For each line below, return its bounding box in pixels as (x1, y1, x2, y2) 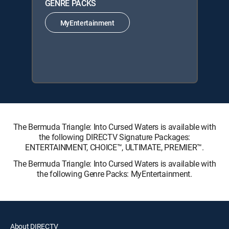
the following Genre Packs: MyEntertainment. (37, 168, 192, 179)
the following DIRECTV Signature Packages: (39, 131, 190, 143)
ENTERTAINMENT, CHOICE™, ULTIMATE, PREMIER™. (25, 142, 204, 153)
